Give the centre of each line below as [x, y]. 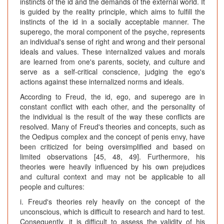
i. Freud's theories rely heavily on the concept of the [112, 202]
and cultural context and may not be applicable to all [112, 177]
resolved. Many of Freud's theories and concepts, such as [112, 127]
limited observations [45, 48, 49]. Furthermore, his [112, 157]
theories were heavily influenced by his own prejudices [112, 167]
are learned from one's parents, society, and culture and [112, 62]
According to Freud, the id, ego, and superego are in [112, 97]
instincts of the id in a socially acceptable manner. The [112, 22]
